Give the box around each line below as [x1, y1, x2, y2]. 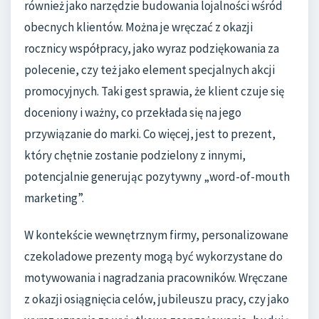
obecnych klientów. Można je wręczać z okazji [24, 19, 253, 36]
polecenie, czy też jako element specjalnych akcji [24, 62, 275, 78]
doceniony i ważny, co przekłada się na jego [24, 105, 241, 121]
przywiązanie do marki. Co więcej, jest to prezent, [24, 126, 276, 142]
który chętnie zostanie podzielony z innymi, [24, 147, 246, 164]
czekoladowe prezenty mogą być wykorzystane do [24, 248, 283, 264]
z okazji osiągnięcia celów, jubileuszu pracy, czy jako [24, 291, 289, 307]
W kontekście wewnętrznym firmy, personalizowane [24, 226, 288, 243]
